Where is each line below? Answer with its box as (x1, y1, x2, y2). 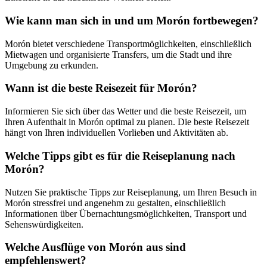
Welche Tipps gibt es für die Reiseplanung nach (5, 149, 235, 162)
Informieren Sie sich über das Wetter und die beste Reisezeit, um (5, 106, 246, 117)
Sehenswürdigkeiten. (5, 219, 83, 229)
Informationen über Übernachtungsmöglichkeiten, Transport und (5, 208, 247, 219)
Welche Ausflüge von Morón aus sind (5, 241, 186, 254)
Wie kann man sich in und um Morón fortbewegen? (5, 14, 259, 27)
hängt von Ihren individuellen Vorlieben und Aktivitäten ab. (5, 128, 228, 138)
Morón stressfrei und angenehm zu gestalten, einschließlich (5, 197, 226, 208)
